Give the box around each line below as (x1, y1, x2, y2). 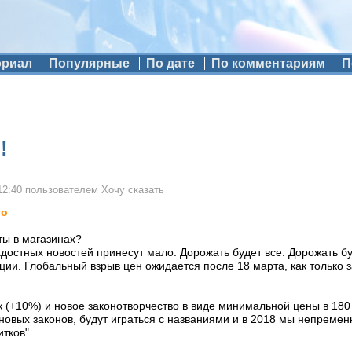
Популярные (48, 57, 130, 70)
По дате (145, 57, 195, 70)
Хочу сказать (101, 185, 164, 196)
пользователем (22, 185, 101, 196)
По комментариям (211, 57, 325, 70)
